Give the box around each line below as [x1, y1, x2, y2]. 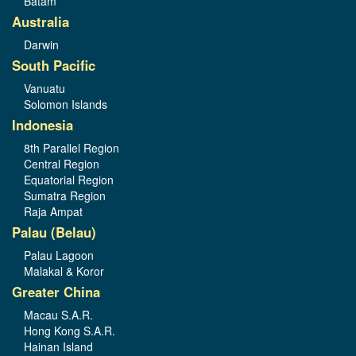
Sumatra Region [24, 187, 106, 203]
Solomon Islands [24, 95, 107, 112]
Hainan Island [24, 338, 93, 354]
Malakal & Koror [24, 262, 104, 279]
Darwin [24, 36, 59, 52]
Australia [12, 11, 69, 31]
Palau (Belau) [12, 222, 96, 242]
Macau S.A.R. [24, 306, 93, 323]
